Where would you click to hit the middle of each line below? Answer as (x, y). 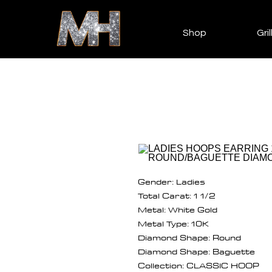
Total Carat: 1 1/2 (177, 195)
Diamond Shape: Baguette (196, 251)
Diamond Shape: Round (189, 237)
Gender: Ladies (172, 181)
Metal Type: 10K (173, 223)
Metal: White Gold (178, 209)
